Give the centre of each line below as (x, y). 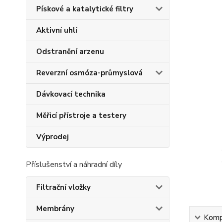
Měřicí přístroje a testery (81, 115)
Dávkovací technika (71, 94)
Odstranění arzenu (70, 52)
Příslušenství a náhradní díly (74, 165)
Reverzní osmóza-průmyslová (89, 73)
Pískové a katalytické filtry (85, 9)
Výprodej (53, 137)
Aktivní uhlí (57, 30)
